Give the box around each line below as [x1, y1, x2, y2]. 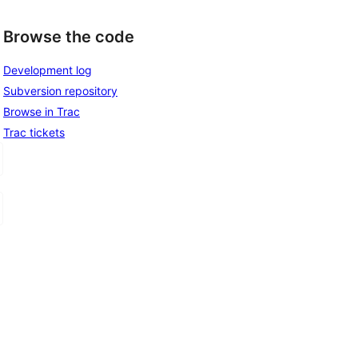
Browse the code [3, 27, 134, 47]
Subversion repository [3, 83, 117, 97]
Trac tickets [3, 125, 65, 139]
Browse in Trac [3, 104, 80, 118]
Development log [3, 62, 92, 77]
